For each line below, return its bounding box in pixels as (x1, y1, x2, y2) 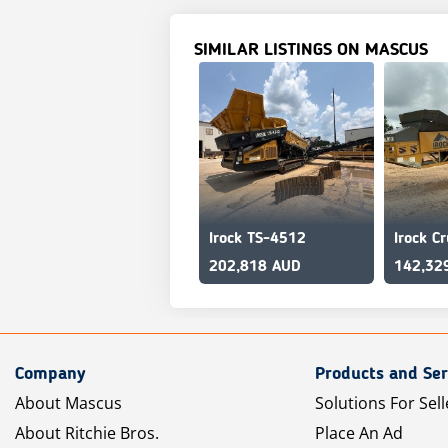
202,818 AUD (209, 259, 301, 275)
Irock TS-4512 (209, 231, 306, 247)
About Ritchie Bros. (15, 422, 159, 444)
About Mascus (15, 392, 122, 414)
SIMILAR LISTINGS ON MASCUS (194, 41, 428, 59)
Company (15, 365, 86, 383)
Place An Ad (315, 422, 403, 444)
